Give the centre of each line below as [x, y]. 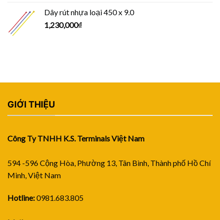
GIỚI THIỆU [31, 104]
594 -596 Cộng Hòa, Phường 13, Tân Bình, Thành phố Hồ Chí [109, 163]
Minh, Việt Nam [34, 175]
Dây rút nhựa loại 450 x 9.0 [89, 12]
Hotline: [21, 198]
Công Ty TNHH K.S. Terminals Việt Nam [76, 138]
